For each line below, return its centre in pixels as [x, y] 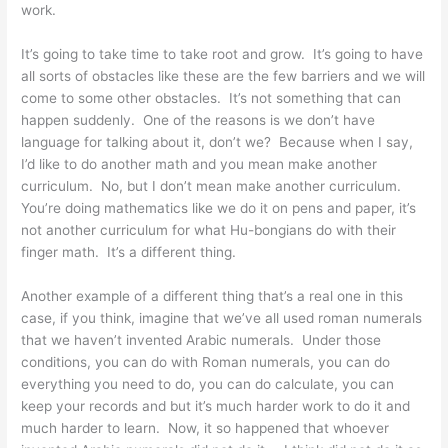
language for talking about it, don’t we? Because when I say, [217, 141]
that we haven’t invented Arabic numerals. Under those [201, 339]
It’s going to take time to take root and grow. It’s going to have [222, 53]
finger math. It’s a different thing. [129, 251]
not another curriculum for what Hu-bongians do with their [209, 229]
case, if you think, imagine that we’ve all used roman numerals [222, 317]
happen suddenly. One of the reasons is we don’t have [198, 119]
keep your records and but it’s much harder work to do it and [216, 405]
